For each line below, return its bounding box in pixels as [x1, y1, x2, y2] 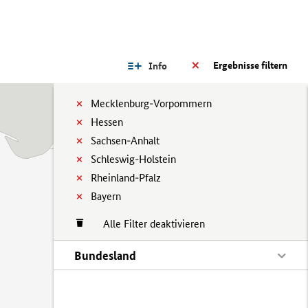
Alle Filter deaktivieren [89, 217, 205, 230]
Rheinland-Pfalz [91, 171, 161, 184]
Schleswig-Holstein [91, 153, 176, 166]
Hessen [91, 115, 123, 129]
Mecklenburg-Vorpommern [91, 97, 212, 110]
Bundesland [74, 248, 136, 263]
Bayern [91, 190, 121, 203]
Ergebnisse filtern [213, 59, 287, 71]
